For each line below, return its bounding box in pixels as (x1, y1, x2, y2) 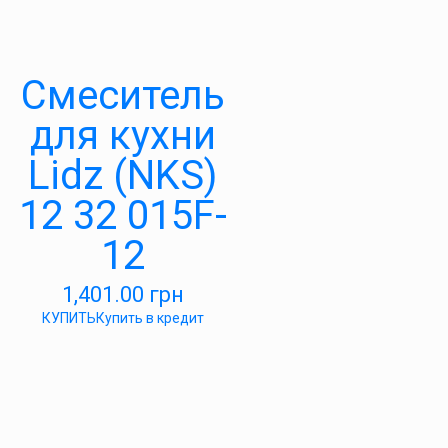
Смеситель (20, 72, 225, 120)
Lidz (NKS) (28, 152, 217, 200)
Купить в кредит (95, 310, 204, 327)
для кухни (29, 112, 216, 160)
